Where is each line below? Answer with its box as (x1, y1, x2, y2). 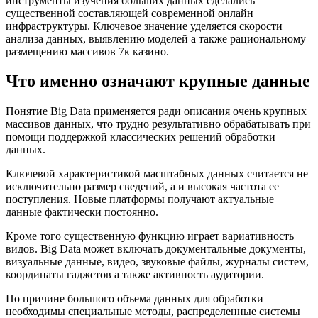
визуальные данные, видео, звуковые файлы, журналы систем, (6, 256, 309, 268)
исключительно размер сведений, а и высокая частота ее (6, 180, 279, 193)
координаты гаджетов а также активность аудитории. (6, 268, 264, 281)
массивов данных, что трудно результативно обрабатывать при (6, 118, 311, 131)
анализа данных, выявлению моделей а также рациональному (6, 32, 306, 45)
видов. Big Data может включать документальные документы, (6, 243, 306, 256)
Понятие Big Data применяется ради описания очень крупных (6, 105, 307, 118)
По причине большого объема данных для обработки (6, 292, 263, 305)
